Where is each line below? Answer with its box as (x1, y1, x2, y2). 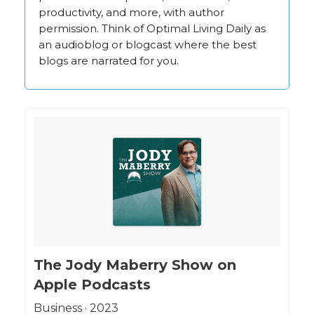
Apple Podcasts (34, 276, 151, 294)
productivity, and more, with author (39, 6, 224, 20)
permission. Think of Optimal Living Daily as (39, 22, 266, 36)
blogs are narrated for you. (39, 54, 179, 68)
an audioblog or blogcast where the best (39, 38, 257, 52)
